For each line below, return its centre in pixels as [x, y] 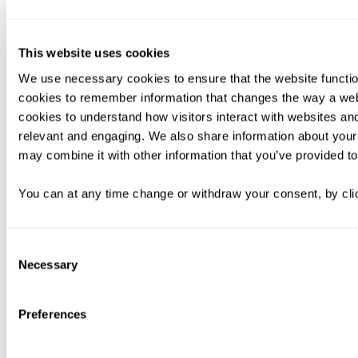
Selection [30, 267]
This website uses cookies [94, 53]
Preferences [53, 314]
